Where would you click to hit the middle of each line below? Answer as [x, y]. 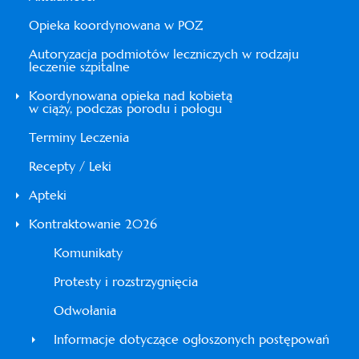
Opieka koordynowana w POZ [116, 25]
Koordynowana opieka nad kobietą [131, 96]
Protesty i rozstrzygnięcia [126, 282]
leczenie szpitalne [79, 67]
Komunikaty [88, 253]
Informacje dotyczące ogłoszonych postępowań [192, 339]
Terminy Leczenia [79, 137]
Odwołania [85, 311]
